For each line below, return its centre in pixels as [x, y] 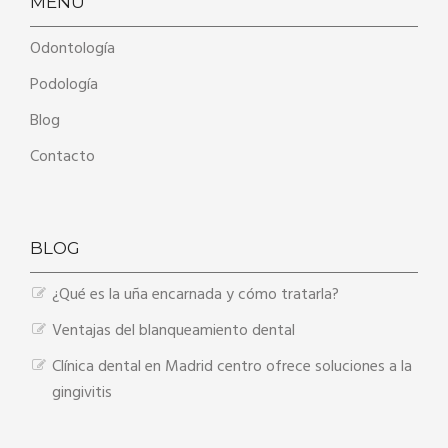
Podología [64, 85]
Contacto [62, 157]
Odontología [72, 49]
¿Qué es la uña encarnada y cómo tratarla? [195, 295]
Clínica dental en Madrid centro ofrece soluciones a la [232, 367]
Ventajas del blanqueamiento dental [173, 331]
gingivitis [82, 393]
